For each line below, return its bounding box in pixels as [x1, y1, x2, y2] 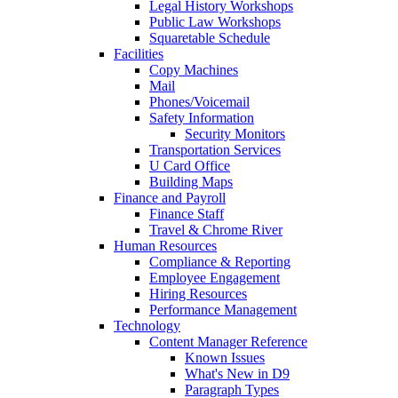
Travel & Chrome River [149, 222, 283, 238]
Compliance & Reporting [149, 254, 291, 270]
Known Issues [185, 350, 265, 366]
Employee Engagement [149, 270, 280, 286]
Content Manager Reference [149, 334, 307, 350]
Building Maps [149, 174, 233, 190]
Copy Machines [149, 62, 238, 78]
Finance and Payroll [114, 190, 226, 206]
